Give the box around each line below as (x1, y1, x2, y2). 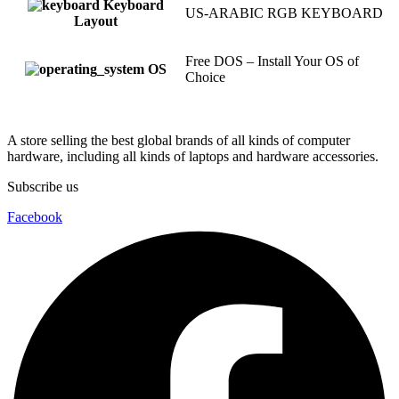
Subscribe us (7, 179, 78, 195)
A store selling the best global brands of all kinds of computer (7, 133, 350, 149)
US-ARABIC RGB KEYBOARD (185, 5, 383, 21)
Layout (74, 13, 118, 29)
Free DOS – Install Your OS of (185, 53, 359, 69)
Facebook (7, 209, 62, 225)
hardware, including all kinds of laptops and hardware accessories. (7, 149, 379, 165)
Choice (185, 69, 225, 85)
